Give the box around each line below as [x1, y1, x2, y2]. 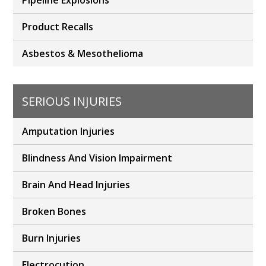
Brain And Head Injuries [22, 178, 131, 192]
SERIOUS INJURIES [22, 93, 122, 110]
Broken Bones [22, 205, 87, 218]
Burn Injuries [22, 232, 81, 245]
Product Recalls [22, 20, 94, 34]
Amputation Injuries [22, 125, 115, 138]
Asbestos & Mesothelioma [22, 47, 144, 61]
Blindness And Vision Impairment [22, 151, 173, 165]
